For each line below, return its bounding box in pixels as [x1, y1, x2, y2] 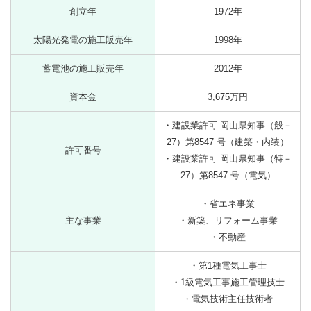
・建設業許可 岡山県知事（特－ [163, 153, 292, 164]
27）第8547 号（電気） [180, 170, 276, 180]
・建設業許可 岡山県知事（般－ [163, 120, 292, 131]
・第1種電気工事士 [189, 260, 267, 271]
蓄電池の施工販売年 [42, 63, 124, 74]
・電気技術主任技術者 [183, 294, 273, 304]
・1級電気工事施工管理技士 [171, 277, 285, 287]
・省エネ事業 [201, 199, 255, 209]
